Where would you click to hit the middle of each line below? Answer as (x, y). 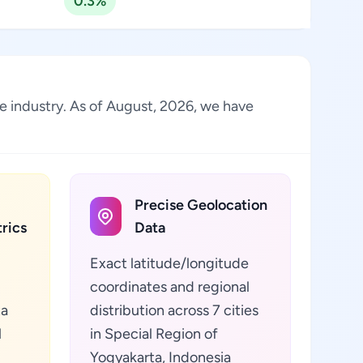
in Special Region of (154, 334)
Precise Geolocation (201, 205)
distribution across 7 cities (174, 310)
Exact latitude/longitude (169, 263)
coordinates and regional (169, 287)
